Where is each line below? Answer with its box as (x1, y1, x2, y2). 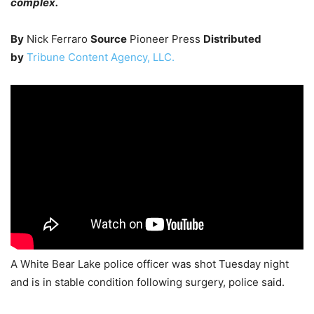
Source (90, 32, 127, 46)
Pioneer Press (127, 32, 203, 46)
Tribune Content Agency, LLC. (27, 50, 175, 64)
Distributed (203, 32, 261, 46)
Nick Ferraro (24, 32, 90, 46)
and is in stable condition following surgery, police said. (11, 275, 285, 289)
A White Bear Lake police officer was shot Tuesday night (11, 257, 289, 271)
